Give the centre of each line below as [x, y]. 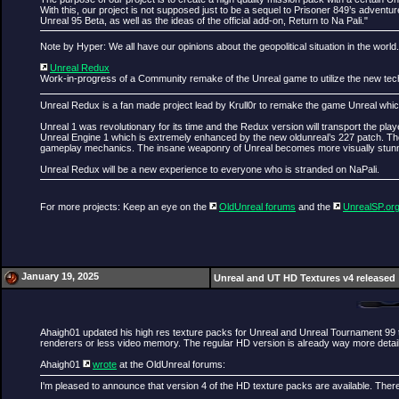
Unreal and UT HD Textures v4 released [305, 278]
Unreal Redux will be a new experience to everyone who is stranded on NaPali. [210, 169]
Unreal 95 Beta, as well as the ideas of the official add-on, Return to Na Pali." [204, 20]
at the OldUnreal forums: [171, 364]
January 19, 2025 [60, 276]
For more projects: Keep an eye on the [125, 207]
